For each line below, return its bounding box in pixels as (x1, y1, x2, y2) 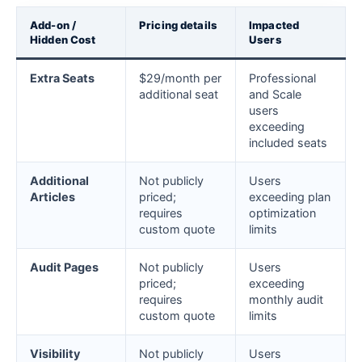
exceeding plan (249, 190, 330, 204)
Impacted (249, 19, 300, 32)
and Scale (249, 87, 301, 102)
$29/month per (139, 71, 221, 86)
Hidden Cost (30, 33, 96, 47)
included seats (249, 136, 327, 150)
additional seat (139, 87, 218, 102)
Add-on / (30, 19, 77, 32)
